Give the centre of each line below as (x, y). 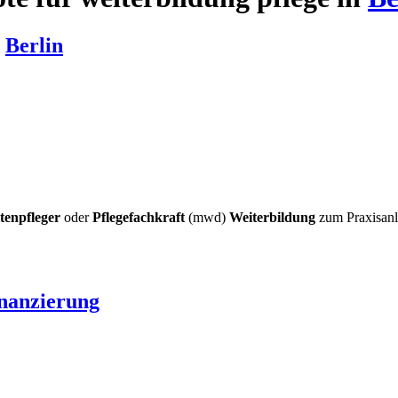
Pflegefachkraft (139, 217)
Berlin (34, 45)
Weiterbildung (272, 217)
